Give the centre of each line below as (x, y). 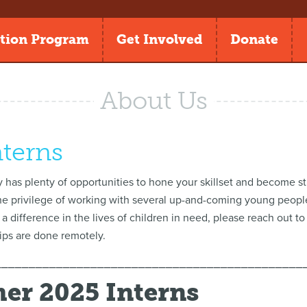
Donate (254, 39)
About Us (153, 100)
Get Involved (160, 39)
